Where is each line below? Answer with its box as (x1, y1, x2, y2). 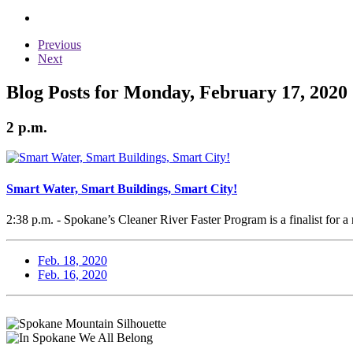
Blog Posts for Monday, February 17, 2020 (6, 81, 347, 102)
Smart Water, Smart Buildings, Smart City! (6, 181, 237, 195)
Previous (38, 37, 81, 51)
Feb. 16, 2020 (38, 267, 107, 281)
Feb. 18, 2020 (38, 253, 107, 267)
